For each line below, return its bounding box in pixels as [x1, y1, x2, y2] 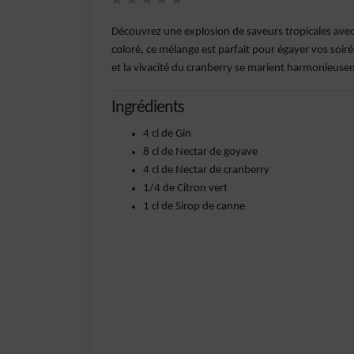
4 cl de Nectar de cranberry [143, 164, 269, 176]
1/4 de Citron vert [143, 183, 228, 194]
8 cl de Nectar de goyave [143, 146, 258, 158]
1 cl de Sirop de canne [143, 201, 245, 213]
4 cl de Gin [143, 128, 191, 140]
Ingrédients [111, 99, 184, 117]
